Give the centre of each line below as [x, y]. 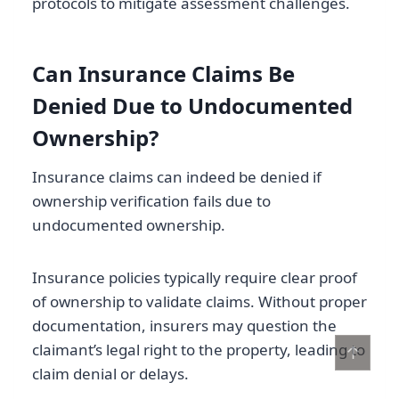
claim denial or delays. [110, 373]
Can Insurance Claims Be [163, 73]
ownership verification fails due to [151, 200]
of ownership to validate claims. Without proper [199, 301]
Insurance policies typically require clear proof [195, 277]
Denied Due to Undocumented [192, 105]
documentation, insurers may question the [184, 325]
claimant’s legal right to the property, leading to [199, 349]
